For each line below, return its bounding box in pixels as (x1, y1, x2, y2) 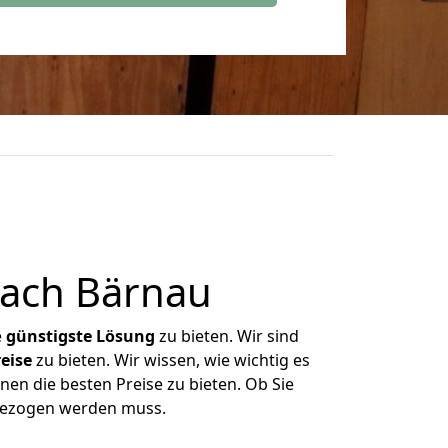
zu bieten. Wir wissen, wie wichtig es (31, 349, 310, 371)
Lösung (96, 325, 155, 347)
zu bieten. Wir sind (155, 325, 299, 347)
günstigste (6, 325, 92, 347)
